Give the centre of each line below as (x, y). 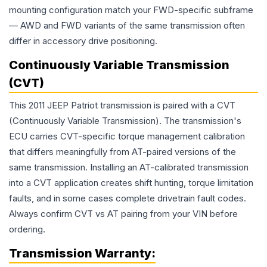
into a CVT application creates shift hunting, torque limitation (131, 183)
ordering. (27, 229)
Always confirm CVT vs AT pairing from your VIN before (123, 214)
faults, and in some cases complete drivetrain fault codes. (128, 198)
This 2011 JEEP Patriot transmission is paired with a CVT (122, 105)
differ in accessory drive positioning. (83, 41)
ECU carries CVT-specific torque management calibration (127, 136)
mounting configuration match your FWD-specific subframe (131, 10)
